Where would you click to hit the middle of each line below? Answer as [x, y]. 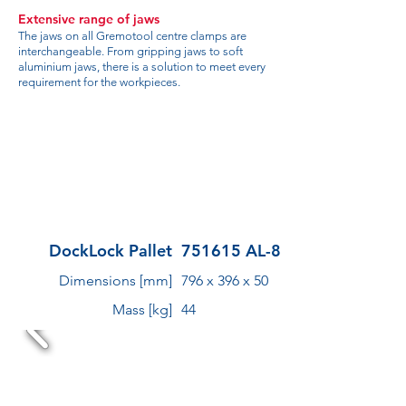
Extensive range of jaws [89, 19]
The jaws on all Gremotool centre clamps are [132, 36]
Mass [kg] [142, 309]
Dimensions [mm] [116, 280]
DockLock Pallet [111, 251]
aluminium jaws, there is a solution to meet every [142, 67]
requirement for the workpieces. [99, 82]
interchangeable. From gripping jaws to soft [130, 51]
